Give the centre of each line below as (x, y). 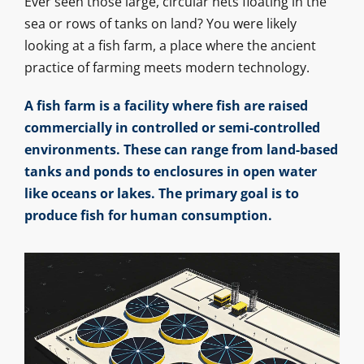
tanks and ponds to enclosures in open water (170, 172)
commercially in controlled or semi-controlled (172, 128)
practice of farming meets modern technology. (167, 68)
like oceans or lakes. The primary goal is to (161, 194)
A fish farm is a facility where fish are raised (166, 106)
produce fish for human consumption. (148, 216)
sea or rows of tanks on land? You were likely (160, 24)
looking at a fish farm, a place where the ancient (170, 46)
